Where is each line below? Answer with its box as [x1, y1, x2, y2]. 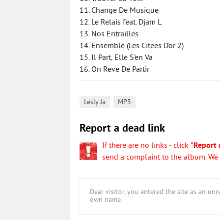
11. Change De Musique [80, 6, 159, 16]
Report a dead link [80, 122, 165, 136]
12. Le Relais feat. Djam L [80, 18, 162, 27]
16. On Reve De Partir [80, 65, 149, 75]
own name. [90, 196, 122, 204]
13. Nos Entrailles [80, 29, 138, 39]
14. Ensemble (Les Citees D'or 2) [80, 41, 184, 51]
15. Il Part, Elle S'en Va [80, 53, 153, 63]
